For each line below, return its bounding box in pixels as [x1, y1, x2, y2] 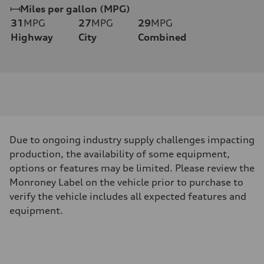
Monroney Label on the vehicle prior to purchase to [9, 176, 243, 189]
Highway [11, 31, 53, 44]
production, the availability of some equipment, [9, 148, 230, 160]
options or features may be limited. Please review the [9, 162, 255, 174]
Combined [138, 31, 186, 44]
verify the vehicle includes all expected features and [9, 190, 246, 203]
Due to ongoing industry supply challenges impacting [9, 134, 255, 146]
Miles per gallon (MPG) [20, 3, 130, 15]
